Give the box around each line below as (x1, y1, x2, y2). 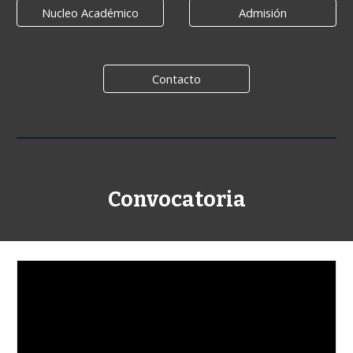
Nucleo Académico (42, 5, 139, 20)
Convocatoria (107, 187, 246, 212)
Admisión (239, 5, 287, 20)
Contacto (152, 71, 201, 87)
